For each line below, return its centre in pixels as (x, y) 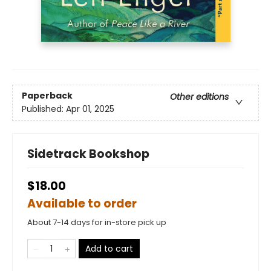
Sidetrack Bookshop (88, 154)
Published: (44, 109)
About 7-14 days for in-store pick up (97, 223)
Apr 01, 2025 (90, 109)
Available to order (82, 204)
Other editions (199, 97)
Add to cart (109, 249)
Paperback (47, 96)
